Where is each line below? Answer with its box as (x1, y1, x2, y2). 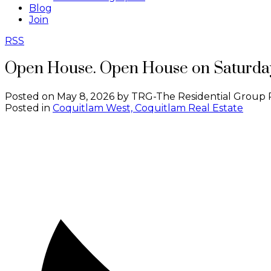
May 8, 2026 (57, 90, 114, 102)
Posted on (5, 90, 57, 102)
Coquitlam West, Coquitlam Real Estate (53, 102, 243, 114)
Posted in (5, 102, 50, 114)
